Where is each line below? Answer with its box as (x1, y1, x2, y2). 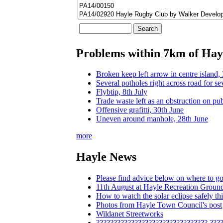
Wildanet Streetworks (96, 210, 163, 219)
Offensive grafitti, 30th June (96, 106, 184, 114)
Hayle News (76, 150, 136, 164)
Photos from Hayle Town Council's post (96, 201, 222, 210)
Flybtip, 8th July (96, 88, 147, 97)
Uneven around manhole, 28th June (96, 114, 208, 123)
